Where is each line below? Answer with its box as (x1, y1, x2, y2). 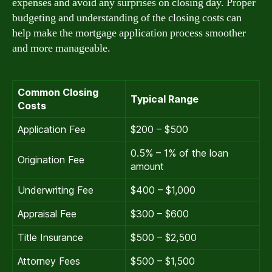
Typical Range (131, 92, 199, 105)
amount (131, 160, 164, 172)
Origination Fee (18, 153, 84, 166)
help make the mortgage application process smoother (12, 25, 246, 40)
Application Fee (18, 123, 86, 135)
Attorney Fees (18, 254, 80, 267)
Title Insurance (18, 231, 83, 243)
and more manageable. (12, 41, 110, 55)
